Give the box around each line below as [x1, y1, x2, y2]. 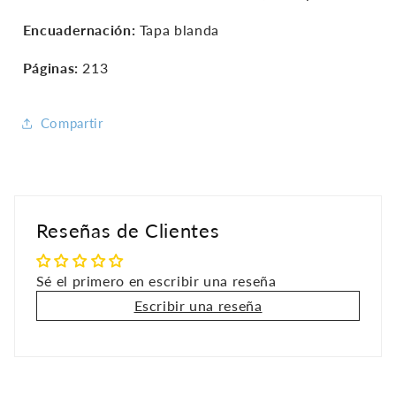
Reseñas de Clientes [35, 218, 220, 243]
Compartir [40, 115, 103, 132]
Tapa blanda [135, 21, 219, 39]
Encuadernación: [22, 21, 136, 39]
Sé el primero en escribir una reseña [35, 272, 277, 290]
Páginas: [22, 59, 79, 77]
